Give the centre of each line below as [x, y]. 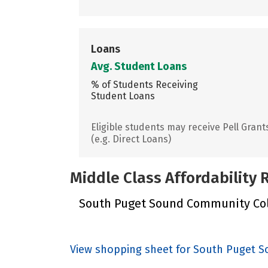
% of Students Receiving [144, 84]
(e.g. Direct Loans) [131, 139]
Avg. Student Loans [139, 66]
